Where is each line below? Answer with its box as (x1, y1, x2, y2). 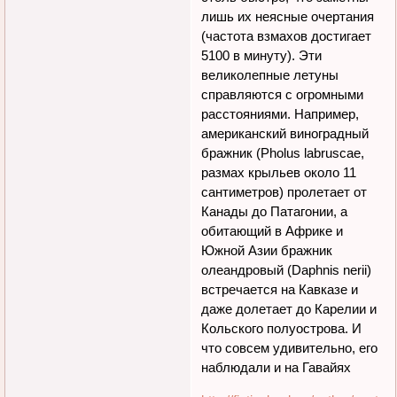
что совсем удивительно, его (201, 340, 378, 356)
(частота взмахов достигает (201, 28, 372, 44)
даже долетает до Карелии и (201, 301, 378, 317)
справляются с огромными (201, 87, 364, 103)
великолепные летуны (201, 67, 339, 83)
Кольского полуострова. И (201, 321, 362, 337)
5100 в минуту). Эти (201, 48, 323, 64)
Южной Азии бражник (201, 243, 333, 259)
